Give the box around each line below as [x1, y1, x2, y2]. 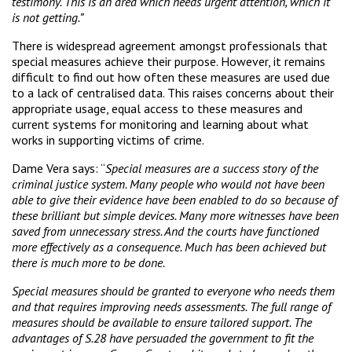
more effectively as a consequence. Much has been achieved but [12, 238, 326, 255]
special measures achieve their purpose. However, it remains [12, 53, 325, 69]
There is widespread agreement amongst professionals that [12, 37, 328, 53]
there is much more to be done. [12, 254, 165, 270]
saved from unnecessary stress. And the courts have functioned [12, 222, 319, 239]
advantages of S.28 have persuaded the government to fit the [12, 329, 313, 346]
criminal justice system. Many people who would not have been [12, 175, 324, 192]
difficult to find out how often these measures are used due [12, 68, 330, 85]
